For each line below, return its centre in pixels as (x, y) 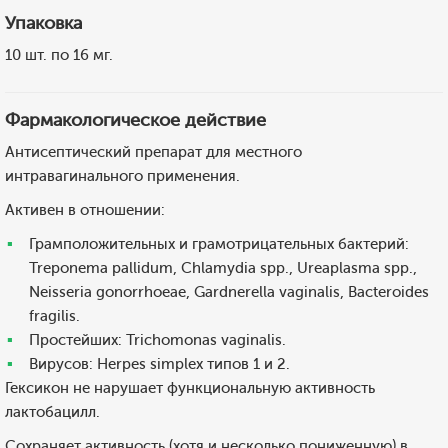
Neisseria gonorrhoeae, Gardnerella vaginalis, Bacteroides (229, 292)
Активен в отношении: (85, 210)
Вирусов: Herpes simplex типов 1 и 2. (159, 364)
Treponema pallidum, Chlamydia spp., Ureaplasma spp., (223, 268)
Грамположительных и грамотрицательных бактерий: (219, 244)
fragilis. (54, 316)
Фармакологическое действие (135, 120)
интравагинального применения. (122, 176)
